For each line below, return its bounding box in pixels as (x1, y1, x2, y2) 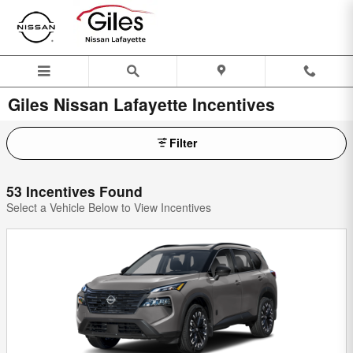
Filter (169, 135, 197, 151)
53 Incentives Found (6, 180, 143, 201)
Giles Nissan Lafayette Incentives (8, 92, 275, 116)
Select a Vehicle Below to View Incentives (6, 199, 211, 215)
